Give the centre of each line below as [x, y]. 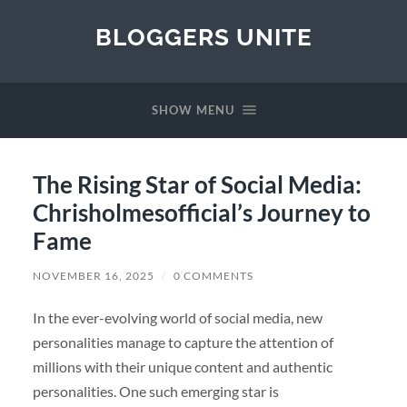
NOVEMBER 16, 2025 [93, 275]
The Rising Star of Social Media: [197, 184]
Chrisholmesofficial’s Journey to [201, 212]
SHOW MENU [193, 110]
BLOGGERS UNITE [203, 37]
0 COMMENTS [213, 275]
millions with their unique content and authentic [182, 366]
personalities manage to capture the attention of [183, 342]
